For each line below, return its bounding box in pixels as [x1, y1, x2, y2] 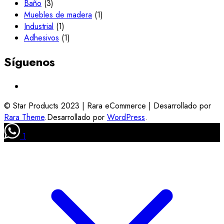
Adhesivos [24, 31, 59, 43]
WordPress [107, 111, 145, 123]
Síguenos [4, 53, 55, 71]
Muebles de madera [24, 8, 92, 20]
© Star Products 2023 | [4, 100, 87, 112]
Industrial [24, 20, 53, 32]
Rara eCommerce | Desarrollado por [87, 100, 211, 112]
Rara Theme [4, 111, 44, 123]
